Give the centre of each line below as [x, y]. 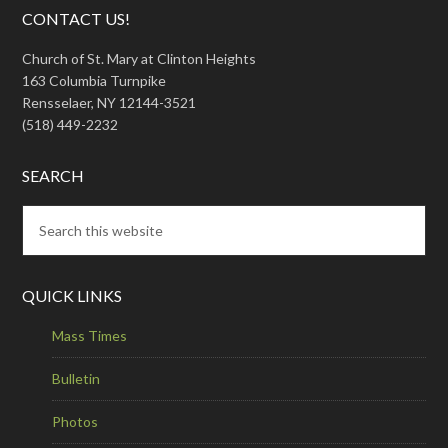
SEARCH [53, 175]
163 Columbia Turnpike [94, 80]
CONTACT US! [76, 18]
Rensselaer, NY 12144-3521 [109, 102]
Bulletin [76, 378]
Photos [75, 421]
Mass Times [90, 335]
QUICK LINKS [72, 295]
